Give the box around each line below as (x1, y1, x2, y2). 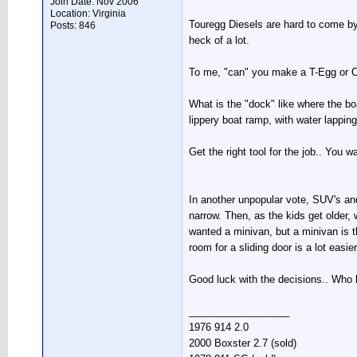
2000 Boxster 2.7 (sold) (189, 337, 296, 349)
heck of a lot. (189, 34, 249, 46)
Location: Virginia (50, 8, 126, 19)
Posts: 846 (50, 20, 96, 31)
